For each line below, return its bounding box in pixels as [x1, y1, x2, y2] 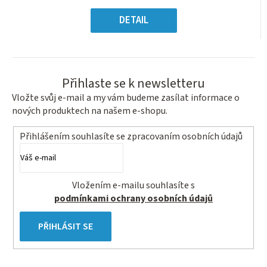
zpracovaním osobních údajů [127, 130, 243, 144]
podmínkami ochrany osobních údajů [54, 192, 213, 206]
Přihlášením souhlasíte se [20, 130, 127, 144]
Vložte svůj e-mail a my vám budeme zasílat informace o [12, 91, 240, 104]
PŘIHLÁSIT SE [38, 220, 93, 234]
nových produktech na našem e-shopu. [12, 104, 167, 117]
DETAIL [119, 13, 148, 27]
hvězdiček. [133, 24, 175, 38]
